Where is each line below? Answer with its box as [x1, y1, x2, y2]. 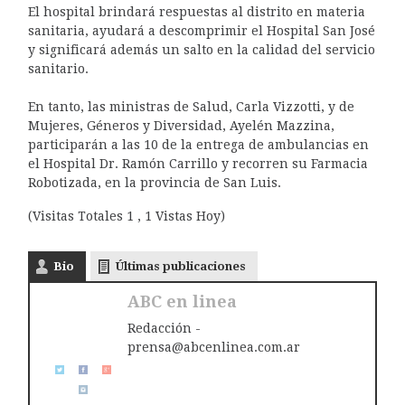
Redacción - [127, 321, 201, 336]
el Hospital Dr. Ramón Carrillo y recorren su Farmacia [27, 156, 368, 172]
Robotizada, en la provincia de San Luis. [27, 175, 281, 191]
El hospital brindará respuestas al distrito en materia [27, 5, 365, 20]
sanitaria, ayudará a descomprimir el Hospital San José [27, 24, 375, 39]
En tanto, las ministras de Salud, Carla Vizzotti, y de [27, 99, 354, 115]
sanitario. [27, 61, 89, 77]
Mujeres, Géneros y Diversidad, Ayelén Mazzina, [27, 118, 334, 134]
